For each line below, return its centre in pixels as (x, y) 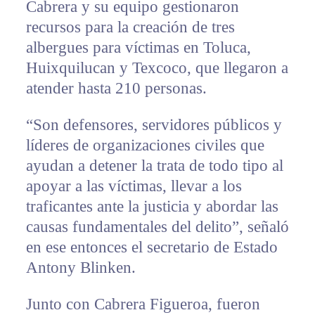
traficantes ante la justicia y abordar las (152, 207)
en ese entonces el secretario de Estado (152, 247)
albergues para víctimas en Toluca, (138, 48)
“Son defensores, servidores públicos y (154, 125)
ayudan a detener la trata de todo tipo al (154, 166)
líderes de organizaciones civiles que (145, 146)
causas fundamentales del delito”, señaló (157, 227)
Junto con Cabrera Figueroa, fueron (143, 304)
